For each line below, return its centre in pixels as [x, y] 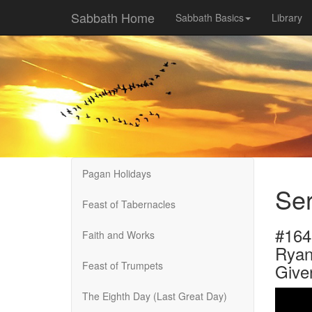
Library [287, 17]
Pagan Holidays [117, 173]
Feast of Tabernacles [129, 204]
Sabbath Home [113, 17]
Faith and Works [118, 235]
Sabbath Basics [210, 17]
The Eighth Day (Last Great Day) [155, 296]
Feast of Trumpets [123, 265]
